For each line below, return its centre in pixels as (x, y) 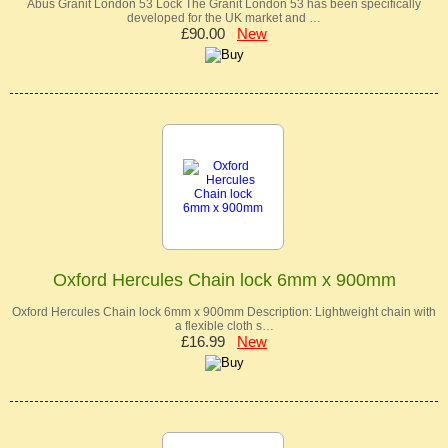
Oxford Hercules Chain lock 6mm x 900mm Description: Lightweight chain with (224, 312)
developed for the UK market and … (224, 18)
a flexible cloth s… (224, 326)
